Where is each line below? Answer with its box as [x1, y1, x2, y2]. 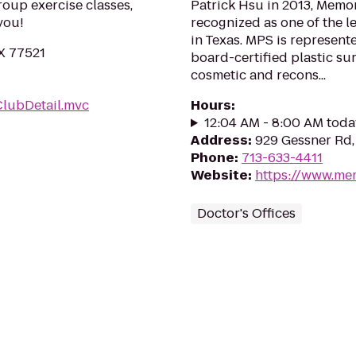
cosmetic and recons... [191, 66, 326, 84]
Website [191, 166, 248, 184]
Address [191, 131, 248, 149]
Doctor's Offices [197, 204, 296, 222]
